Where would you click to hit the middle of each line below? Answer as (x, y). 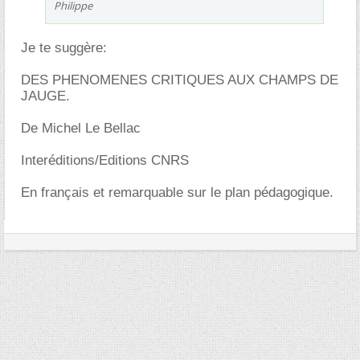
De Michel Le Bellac (81, 128)
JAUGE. (45, 96)
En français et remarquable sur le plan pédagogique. (177, 192)
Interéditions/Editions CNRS (105, 160)
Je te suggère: (64, 47)
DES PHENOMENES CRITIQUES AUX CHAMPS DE (180, 80)
